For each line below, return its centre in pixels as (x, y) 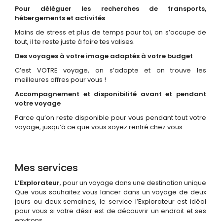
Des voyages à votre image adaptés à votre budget (104, 56)
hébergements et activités (60, 18)
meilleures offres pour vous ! (60, 80)
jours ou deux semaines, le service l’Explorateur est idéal (110, 202)
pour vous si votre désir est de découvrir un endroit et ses (110, 211)
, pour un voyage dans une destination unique (133, 183)
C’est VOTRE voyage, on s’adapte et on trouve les (110, 70)
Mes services (46, 168)
